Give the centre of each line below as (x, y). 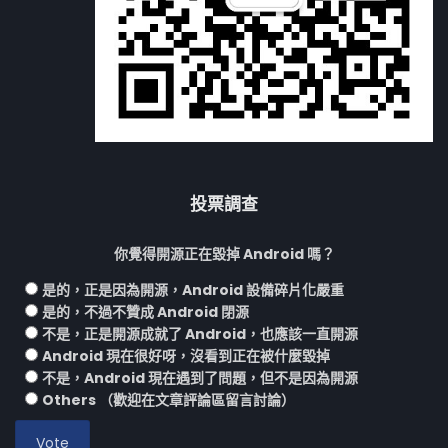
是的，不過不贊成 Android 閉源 (145, 312)
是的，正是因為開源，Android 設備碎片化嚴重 (193, 290)
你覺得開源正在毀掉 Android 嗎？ (224, 254)
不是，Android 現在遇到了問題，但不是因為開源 (200, 378)
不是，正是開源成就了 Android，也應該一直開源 (200, 334)
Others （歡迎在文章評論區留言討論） (168, 400)
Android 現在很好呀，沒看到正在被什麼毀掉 (186, 356)
